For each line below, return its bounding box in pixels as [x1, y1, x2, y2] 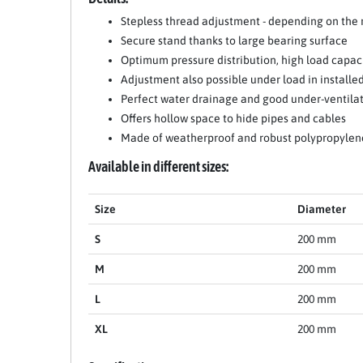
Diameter [297, 202, 346, 216]
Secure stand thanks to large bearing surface [121, 33, 348, 47]
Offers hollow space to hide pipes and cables [121, 111, 346, 125]
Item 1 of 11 [70, 139, 129, 152]
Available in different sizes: [88, 157, 228, 175]
